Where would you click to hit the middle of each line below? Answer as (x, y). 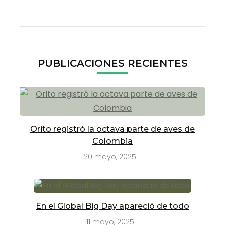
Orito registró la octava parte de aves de (113, 129)
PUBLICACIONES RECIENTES (113, 63)
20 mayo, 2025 (110, 157)
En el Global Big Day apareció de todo (113, 206)
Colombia (113, 141)
